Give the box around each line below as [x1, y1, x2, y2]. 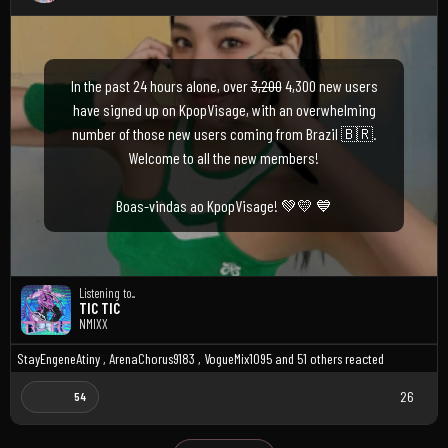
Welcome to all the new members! [129, 147, 319, 167]
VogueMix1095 [204, 349, 272, 367]
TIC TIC [79, 299, 120, 318]
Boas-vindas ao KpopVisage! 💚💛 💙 [116, 195, 332, 215]
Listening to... [79, 286, 135, 301]
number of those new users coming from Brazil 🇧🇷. [72, 123, 376, 143]
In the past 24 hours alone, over [70, 75, 251, 95]
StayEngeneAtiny [17, 349, 100, 367]
